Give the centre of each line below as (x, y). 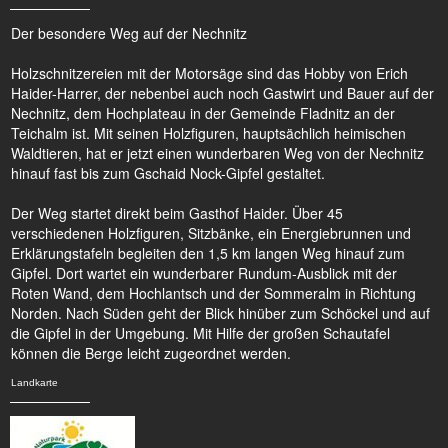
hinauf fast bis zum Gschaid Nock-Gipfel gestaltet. (168, 173)
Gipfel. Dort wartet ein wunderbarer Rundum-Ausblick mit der (204, 273)
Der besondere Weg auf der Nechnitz (129, 33)
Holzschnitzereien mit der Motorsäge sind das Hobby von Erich (209, 73)
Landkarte (34, 382)
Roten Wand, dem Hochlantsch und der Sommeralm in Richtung (213, 293)
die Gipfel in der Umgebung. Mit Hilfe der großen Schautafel (200, 333)
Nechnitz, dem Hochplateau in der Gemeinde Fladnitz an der (203, 113)
